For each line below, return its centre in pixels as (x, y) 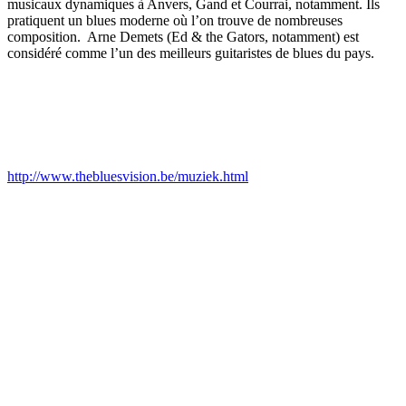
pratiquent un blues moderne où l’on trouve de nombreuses (175, 20)
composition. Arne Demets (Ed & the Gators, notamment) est (183, 36)
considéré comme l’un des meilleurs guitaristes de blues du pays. (191, 53)
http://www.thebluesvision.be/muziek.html (128, 176)
